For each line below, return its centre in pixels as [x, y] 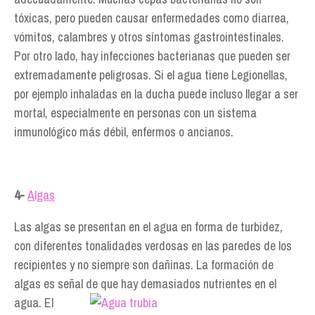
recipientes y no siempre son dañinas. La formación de [144, 265]
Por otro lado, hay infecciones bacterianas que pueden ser [152, 56]
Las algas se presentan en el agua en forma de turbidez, [148, 227]
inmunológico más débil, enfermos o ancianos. [124, 132]
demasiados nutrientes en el [208, 284]
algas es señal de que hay [77, 284]
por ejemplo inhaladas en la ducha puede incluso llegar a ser [156, 94]
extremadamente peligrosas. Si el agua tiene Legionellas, [151, 75]
